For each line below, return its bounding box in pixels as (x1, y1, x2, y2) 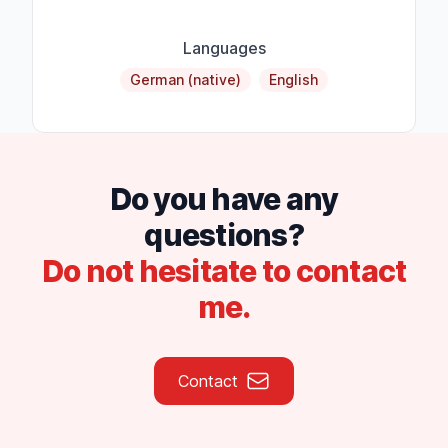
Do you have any (109, 181, 339, 218)
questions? (144, 217, 304, 254)
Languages (182, 38, 266, 59)
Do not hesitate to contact (41, 253, 407, 290)
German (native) (130, 71, 241, 89)
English (269, 71, 318, 89)
